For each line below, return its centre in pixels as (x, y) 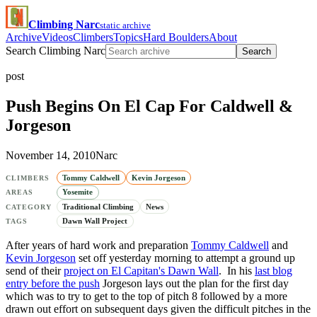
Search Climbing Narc (56, 51)
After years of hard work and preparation (98, 246)
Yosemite (78, 192)
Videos (57, 37)
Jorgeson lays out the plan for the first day (194, 284)
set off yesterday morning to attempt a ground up (185, 258)
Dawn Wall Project (95, 220)
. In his (237, 271)
